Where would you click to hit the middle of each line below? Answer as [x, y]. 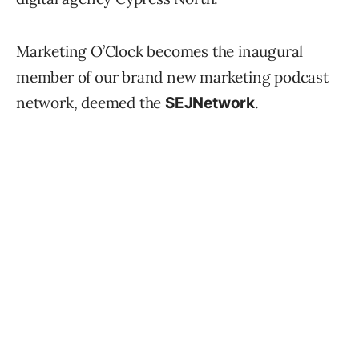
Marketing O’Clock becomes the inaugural [160, 52]
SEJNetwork [210, 103]
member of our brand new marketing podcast [172, 77]
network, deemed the [91, 103]
